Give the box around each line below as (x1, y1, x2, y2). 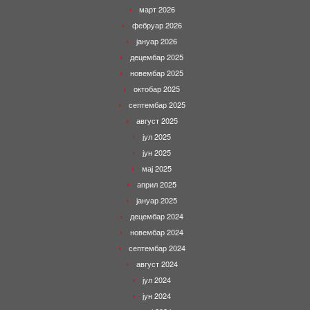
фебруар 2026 (131, 19, 182, 30)
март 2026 (138, 3, 175, 15)
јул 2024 (143, 274, 171, 285)
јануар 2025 (136, 194, 177, 206)
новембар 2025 (130, 67, 183, 78)
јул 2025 (143, 131, 171, 142)
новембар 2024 (130, 226, 183, 237)
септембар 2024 (128, 242, 185, 253)
